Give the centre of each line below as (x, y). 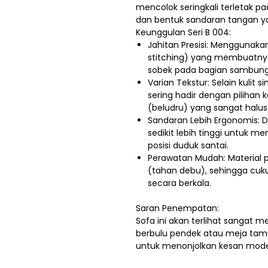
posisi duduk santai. (188, 146)
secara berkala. (179, 183)
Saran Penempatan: (177, 208)
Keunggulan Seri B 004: (183, 33)
